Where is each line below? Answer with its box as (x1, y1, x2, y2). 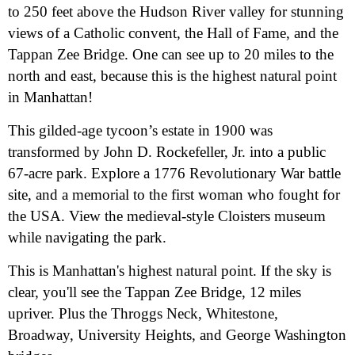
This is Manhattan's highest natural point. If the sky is (8, 262, 331, 279)
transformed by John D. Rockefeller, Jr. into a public (8, 143, 326, 160)
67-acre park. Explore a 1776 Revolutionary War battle (8, 165, 341, 181)
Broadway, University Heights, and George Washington (8, 326, 346, 343)
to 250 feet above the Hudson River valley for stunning (8, 3, 344, 20)
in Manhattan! (8, 89, 93, 105)
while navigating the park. (8, 229, 166, 246)
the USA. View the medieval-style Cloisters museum (8, 208, 326, 224)
